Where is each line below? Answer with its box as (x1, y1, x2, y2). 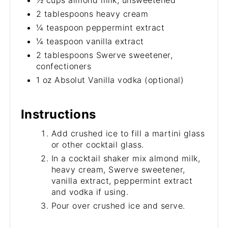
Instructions (20, 107, 96, 122)
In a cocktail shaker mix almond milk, (51, 153, 201, 164)
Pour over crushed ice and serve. (51, 201, 185, 211)
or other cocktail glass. (51, 139, 144, 150)
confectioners (36, 61, 92, 72)
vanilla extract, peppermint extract (51, 176, 193, 186)
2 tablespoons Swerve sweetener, (36, 50, 173, 61)
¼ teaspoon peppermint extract (36, 22, 165, 33)
